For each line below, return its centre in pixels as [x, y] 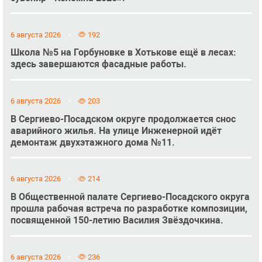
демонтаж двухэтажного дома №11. [92, 142]
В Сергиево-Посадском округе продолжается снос [123, 119]
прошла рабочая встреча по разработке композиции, [129, 209]
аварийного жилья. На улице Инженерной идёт [116, 130]
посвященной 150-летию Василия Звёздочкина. [117, 220]
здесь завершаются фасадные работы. [98, 64]
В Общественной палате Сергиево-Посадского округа [130, 197]
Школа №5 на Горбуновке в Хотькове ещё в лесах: [123, 53]
